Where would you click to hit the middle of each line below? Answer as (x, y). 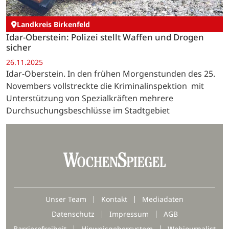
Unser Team (66, 199)
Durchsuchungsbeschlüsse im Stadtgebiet (88, 111)
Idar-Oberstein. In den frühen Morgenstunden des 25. (111, 74)
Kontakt (114, 199)
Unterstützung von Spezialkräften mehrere (90, 98)
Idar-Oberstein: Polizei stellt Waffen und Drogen (105, 37)
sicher (19, 48)
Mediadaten (163, 199)
